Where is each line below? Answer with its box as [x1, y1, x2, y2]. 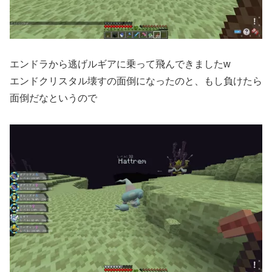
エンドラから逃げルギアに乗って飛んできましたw [10, 59, 231, 70]
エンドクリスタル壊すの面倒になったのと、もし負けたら [10, 76, 262, 87]
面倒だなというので [10, 93, 97, 104]
